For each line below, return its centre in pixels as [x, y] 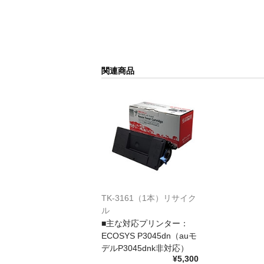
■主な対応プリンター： [145, 223]
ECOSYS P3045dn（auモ [149, 235]
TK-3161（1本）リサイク [149, 198]
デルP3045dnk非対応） [145, 248]
